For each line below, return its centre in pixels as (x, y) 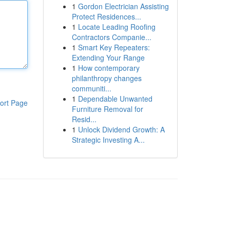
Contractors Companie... (111, 37)
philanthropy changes (107, 78)
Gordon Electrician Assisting (123, 6)
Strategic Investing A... (108, 140)
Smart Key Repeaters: (114, 47)
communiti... (91, 88)
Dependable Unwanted (115, 99)
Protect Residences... (106, 16)
